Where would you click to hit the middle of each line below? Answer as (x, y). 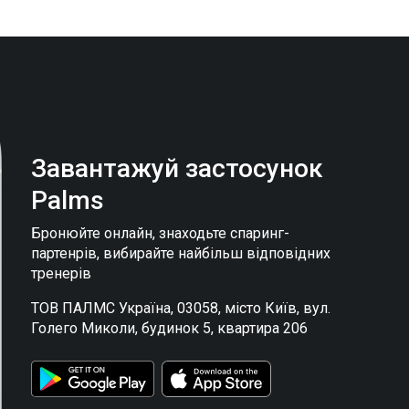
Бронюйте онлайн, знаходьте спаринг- (161, 233)
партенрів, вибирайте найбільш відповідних (181, 253)
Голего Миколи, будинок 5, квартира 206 (170, 328)
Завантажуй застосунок (178, 168)
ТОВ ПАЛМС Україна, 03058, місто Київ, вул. (181, 308)
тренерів (62, 273)
